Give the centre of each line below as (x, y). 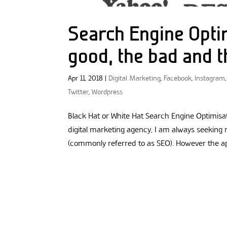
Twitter (79, 92)
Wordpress (107, 92)
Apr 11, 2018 (86, 79)
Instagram (210, 79)
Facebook (178, 79)
